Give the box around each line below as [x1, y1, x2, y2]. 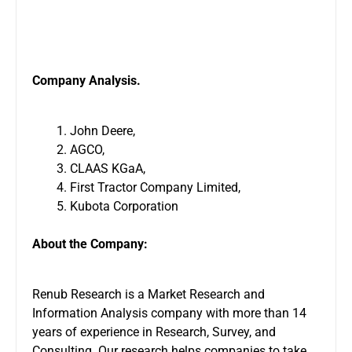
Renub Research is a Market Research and [32, 286, 265, 302]
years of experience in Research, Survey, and [32, 324, 276, 339]
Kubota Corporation [70, 198, 178, 214]
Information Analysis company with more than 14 [32, 305, 306, 321]
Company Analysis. [32, 72, 141, 88]
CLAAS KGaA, [70, 160, 145, 176]
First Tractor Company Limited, [70, 179, 240, 195]
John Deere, [70, 123, 135, 138]
